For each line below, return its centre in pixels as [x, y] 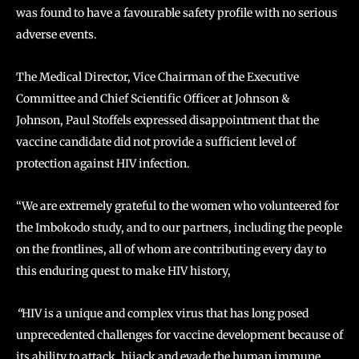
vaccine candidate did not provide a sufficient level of [156, 142]
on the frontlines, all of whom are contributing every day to [171, 249]
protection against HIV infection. [103, 163]
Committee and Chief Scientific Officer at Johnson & [153, 99]
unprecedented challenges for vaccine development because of [179, 335]
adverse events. [56, 34]
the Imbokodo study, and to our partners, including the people [179, 228]
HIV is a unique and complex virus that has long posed [165, 313]
